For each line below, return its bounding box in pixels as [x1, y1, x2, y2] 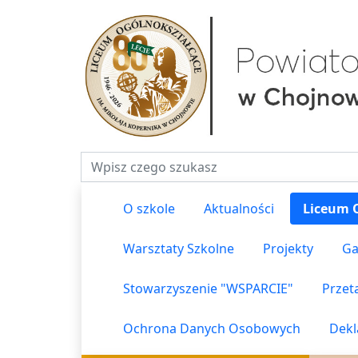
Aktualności [204, 200, 274, 217]
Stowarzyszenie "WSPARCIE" [123, 280, 293, 297]
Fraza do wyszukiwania [81, 152, 220, 169]
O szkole [123, 200, 175, 217]
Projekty [263, 240, 313, 257]
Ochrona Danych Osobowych [123, 320, 300, 337]
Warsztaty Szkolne [123, 240, 234, 257]
